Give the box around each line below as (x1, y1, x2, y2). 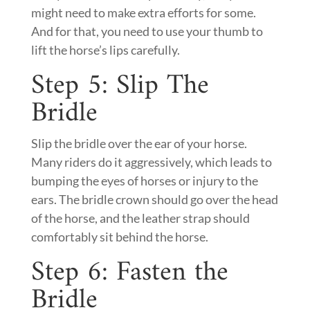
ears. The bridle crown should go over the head (30, 192, 278, 207)
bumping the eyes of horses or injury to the (30, 173, 258, 188)
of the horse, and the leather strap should (30, 210, 250, 226)
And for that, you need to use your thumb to (30, 24, 263, 39)
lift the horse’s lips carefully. (30, 42, 180, 57)
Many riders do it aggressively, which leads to (30, 154, 272, 170)
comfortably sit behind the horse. (30, 229, 208, 244)
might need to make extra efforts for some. (30, 5, 256, 20)
